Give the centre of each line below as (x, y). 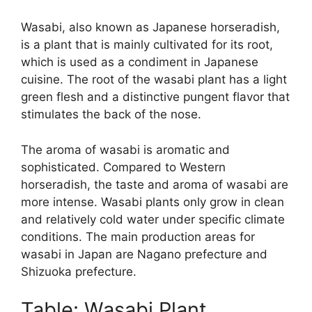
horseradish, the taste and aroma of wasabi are (155, 184)
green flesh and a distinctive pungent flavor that (155, 97)
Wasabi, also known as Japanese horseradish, (150, 28)
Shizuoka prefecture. (79, 271)
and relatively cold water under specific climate (153, 219)
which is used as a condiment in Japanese (140, 62)
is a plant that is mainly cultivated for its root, (147, 45)
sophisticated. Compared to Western (123, 167)
